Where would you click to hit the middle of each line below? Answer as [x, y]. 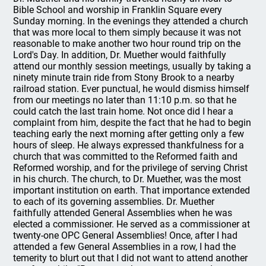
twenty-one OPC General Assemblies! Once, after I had [126, 235]
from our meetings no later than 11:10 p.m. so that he [125, 100]
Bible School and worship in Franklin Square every [118, 10]
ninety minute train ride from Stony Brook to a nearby [124, 77]
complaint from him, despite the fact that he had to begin [132, 123]
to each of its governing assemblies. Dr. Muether [114, 202]
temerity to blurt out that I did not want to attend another [131, 258]
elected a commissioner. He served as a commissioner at [132, 224]
